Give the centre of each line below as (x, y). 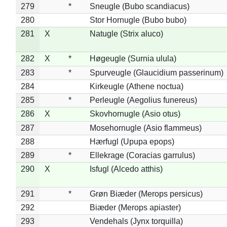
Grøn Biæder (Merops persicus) (146, 194)
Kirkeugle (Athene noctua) (136, 86)
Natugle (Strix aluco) (126, 33)
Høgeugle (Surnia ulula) (133, 58)
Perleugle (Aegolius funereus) (143, 100)
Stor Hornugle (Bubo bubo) (138, 20)
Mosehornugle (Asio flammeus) (145, 128)
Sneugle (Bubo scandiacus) (139, 6)
